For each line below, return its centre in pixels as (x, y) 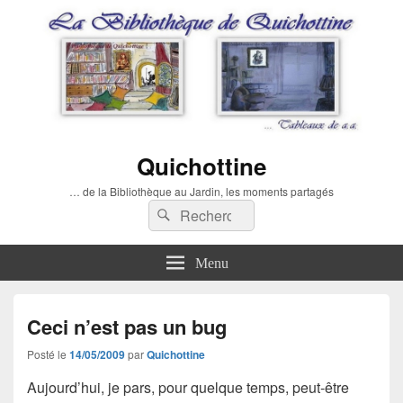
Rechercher (212, 211)
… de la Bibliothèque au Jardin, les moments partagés (201, 191)
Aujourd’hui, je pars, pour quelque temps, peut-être (188, 387)
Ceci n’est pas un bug (127, 326)
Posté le (48, 354)
